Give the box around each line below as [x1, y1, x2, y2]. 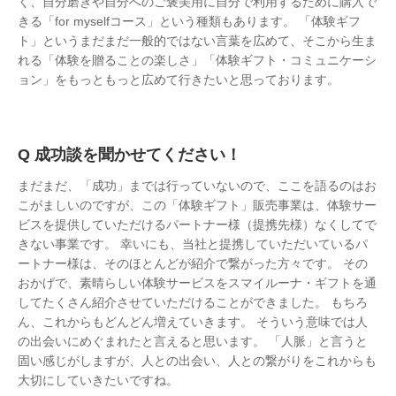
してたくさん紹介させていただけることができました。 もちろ [18, 295, 368, 309]
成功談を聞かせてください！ [34, 146, 241, 164]
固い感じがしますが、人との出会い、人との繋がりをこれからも [18, 354, 377, 368]
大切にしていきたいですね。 [18, 373, 179, 387]
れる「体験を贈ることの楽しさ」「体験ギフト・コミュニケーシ [18, 53, 377, 67]
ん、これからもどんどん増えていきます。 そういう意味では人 [18, 315, 368, 329]
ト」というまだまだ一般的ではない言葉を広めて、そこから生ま [18, 34, 377, 48]
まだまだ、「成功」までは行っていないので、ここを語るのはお [18, 179, 377, 193]
